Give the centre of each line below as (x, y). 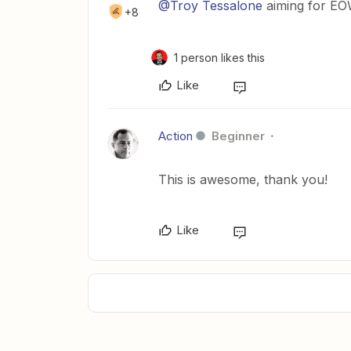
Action (175, 136)
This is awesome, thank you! (243, 179)
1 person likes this (219, 57)
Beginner (238, 136)
